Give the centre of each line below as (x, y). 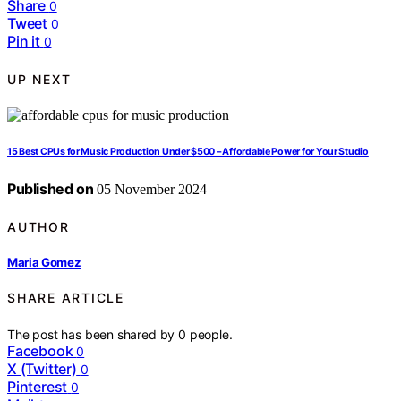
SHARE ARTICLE (66, 298)
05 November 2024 (150, 190)
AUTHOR (38, 226)
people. (211, 334)
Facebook (40, 350)
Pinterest (38, 386)
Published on (51, 189)
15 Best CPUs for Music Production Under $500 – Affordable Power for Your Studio (188, 152)
